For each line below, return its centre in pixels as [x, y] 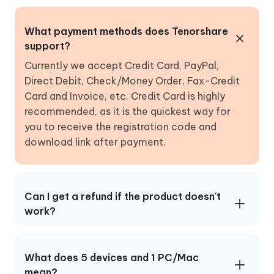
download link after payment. [95, 142]
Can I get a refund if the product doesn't [123, 196]
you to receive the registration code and [120, 126]
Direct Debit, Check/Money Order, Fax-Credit [132, 80]
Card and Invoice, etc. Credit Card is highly [125, 96]
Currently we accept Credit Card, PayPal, [122, 65]
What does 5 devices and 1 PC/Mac [112, 257]
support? [47, 46]
